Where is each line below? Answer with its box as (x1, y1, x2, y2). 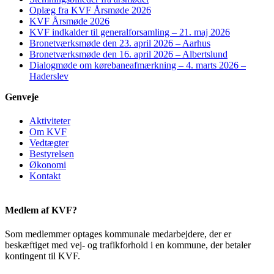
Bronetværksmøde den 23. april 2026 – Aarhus (29, 38, 210, 49)
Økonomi (29, 160, 66, 171)
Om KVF (29, 127, 67, 138)
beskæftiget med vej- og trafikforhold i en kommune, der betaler (5, 240, 251, 251)
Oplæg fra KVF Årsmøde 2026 (29, 5, 151, 16)
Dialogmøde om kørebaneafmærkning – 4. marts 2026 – (29, 60, 246, 71)
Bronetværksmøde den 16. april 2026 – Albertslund (29, 49, 228, 60)
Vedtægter (29, 138, 68, 149)
